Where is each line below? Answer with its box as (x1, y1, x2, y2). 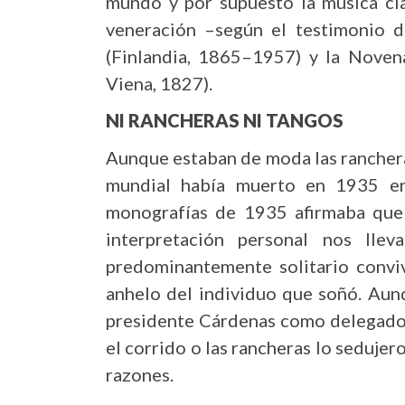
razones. (106, 363, 174, 385)
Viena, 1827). (106, 71, 212, 94)
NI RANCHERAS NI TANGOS (106, 108, 344, 131)
